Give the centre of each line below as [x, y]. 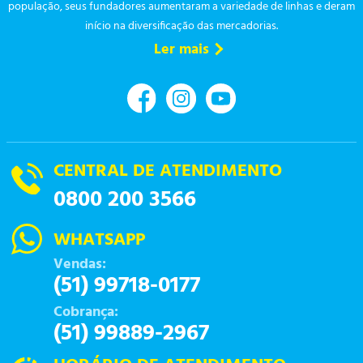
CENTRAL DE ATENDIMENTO [168, 171]
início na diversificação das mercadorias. [181, 27]
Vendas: [80, 264]
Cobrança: [86, 312]
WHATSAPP [99, 240]
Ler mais [181, 50]
